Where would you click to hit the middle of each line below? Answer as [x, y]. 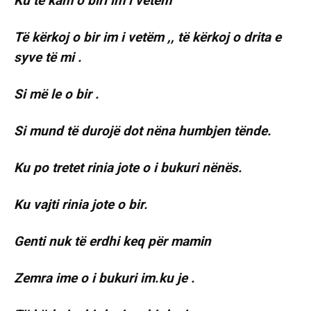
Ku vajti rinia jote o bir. [81, 205]
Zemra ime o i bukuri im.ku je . [104, 278]
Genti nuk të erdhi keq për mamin [112, 242]
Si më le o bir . [57, 94]
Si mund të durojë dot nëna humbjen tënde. [143, 131]
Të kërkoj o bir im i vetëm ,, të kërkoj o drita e [148, 37]
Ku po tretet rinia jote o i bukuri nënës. [128, 168]
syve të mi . [48, 58]
